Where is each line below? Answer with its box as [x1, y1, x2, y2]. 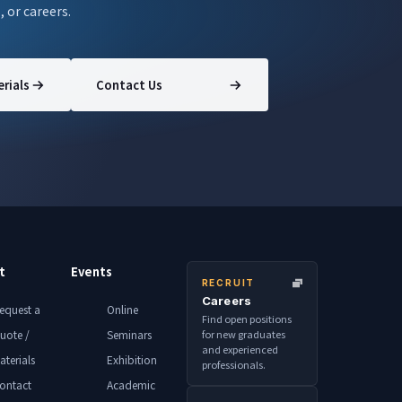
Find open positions [201, 311, 292, 327]
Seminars [107, 327, 153, 343]
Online [107, 301, 139, 318]
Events [71, 263, 113, 281]
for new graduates [201, 327, 285, 342]
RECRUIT [201, 277, 256, 289]
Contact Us [95, 76, 162, 94]
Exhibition [107, 352, 158, 368]
